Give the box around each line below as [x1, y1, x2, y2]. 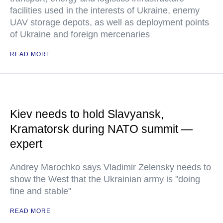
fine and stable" [10, 186, 71, 197]
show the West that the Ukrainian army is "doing [10, 174, 200, 185]
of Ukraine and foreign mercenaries [10, 29, 150, 40]
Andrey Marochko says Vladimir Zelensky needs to [10, 162, 211, 173]
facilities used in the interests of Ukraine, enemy [10, 5, 200, 16]
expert [10, 137, 42, 151]
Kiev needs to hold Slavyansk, [10, 108, 164, 121]
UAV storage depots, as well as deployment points [10, 17, 209, 28]
